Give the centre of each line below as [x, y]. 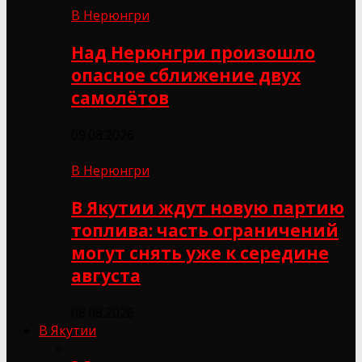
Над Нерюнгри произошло [193, 52]
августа [106, 275]
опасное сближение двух [186, 75]
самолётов [120, 97]
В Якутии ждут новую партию [208, 207]
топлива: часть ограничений [205, 230]
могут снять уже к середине [200, 253]
